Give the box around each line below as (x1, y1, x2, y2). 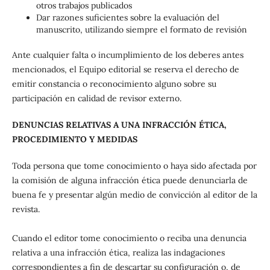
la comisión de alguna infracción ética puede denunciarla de (11, 175, 248, 186)
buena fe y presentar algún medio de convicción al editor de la (11, 189, 257, 201)
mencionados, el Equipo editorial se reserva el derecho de (11, 64, 239, 75)
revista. (11, 204, 40, 215)
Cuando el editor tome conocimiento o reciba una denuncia (11, 233, 246, 244)
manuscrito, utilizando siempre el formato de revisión (36, 24, 247, 36)
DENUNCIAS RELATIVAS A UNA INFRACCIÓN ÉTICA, (11, 119, 227, 131)
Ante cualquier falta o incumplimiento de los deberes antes (11, 49, 243, 61)
